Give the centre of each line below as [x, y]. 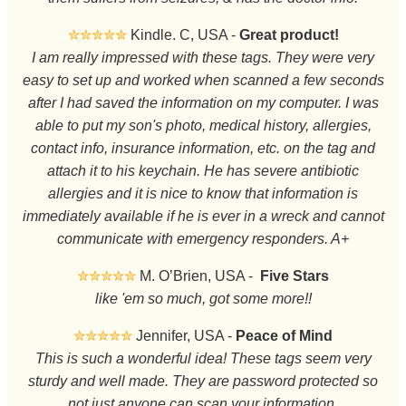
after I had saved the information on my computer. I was [203, 102]
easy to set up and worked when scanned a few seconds [203, 80]
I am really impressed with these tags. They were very [203, 57]
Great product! [289, 34]
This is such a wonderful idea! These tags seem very [203, 358]
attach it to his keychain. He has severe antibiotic [203, 170]
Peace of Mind [284, 335]
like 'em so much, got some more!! [203, 298]
